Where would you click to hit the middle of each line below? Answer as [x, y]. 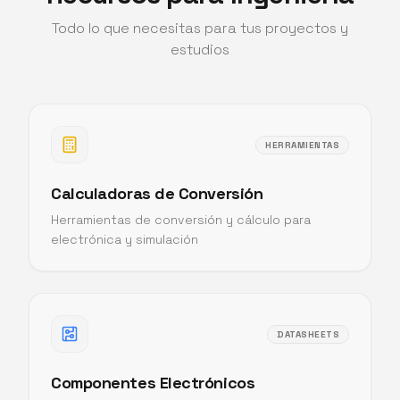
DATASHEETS [308, 334]
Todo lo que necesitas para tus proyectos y [200, 28]
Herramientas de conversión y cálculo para [181, 220]
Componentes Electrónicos [153, 383]
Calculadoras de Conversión [157, 193]
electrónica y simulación [125, 239]
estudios [200, 50]
